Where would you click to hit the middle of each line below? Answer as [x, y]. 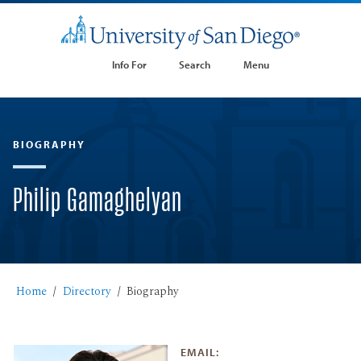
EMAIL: [200, 352]
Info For [129, 64]
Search [195, 64]
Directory [87, 291]
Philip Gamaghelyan [98, 201]
